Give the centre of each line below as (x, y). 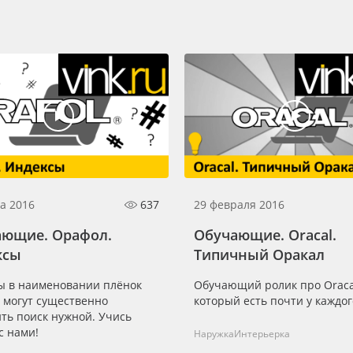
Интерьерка (262, 333)
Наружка (214, 333)
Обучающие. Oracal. (265, 234)
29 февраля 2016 (239, 204)
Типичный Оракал (259, 254)
